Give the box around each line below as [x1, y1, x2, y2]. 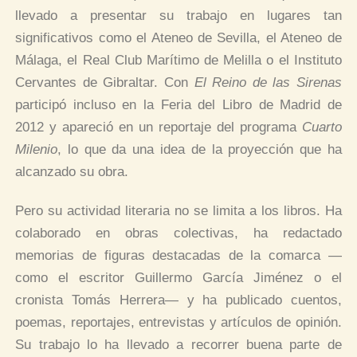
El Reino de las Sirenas [194, 74, 342, 90]
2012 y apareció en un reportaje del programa [15, 119, 302, 135]
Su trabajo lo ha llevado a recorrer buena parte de [15, 337, 342, 353]
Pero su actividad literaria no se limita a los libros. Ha [15, 203, 342, 219]
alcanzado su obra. [15, 163, 129, 179]
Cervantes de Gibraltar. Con [15, 74, 194, 90]
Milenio [15, 141, 58, 157]
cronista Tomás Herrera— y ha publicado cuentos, [15, 292, 342, 308]
